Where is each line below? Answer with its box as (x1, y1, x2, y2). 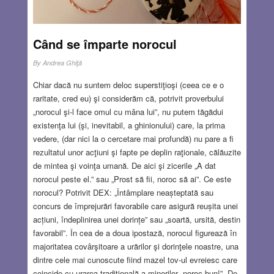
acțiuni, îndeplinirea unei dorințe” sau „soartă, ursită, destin (32, 213, 240, 226)
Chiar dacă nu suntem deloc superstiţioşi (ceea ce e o (32, 79, 224, 91)
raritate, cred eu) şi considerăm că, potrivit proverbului (32, 92, 224, 105)
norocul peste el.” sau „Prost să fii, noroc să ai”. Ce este (32, 173, 231, 185)
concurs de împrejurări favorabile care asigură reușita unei (32, 200, 238, 212)
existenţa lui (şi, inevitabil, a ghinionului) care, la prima (32, 119, 225, 131)
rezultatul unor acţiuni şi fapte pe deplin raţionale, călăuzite (32, 146, 241, 158)
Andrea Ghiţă (42, 58, 82, 68)
